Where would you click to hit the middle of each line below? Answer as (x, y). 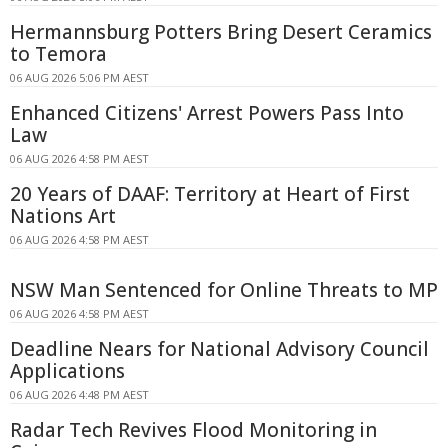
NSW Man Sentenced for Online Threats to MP (224, 289)
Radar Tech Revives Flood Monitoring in (193, 429)
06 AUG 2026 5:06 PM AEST (79, 77)
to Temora (58, 53)
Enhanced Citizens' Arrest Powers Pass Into (207, 112)
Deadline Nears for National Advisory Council (219, 348)
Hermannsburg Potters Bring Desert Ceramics (221, 31)
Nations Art (63, 215)
